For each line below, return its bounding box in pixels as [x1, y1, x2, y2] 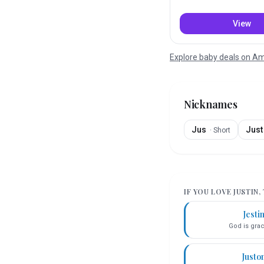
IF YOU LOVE [184, 187, 234, 197]
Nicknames [184, 97, 237, 112]
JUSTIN [233, 187, 259, 197]
